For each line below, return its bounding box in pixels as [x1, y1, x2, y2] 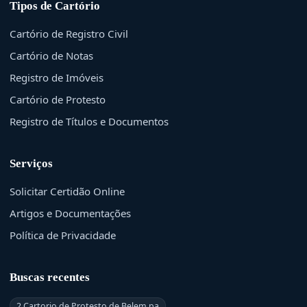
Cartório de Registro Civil [10, 26, 128, 40]
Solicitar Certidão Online [10, 184, 125, 198]
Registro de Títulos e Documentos [10, 114, 169, 128]
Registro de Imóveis [10, 70, 103, 84]
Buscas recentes [10, 270, 90, 284]
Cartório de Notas [10, 48, 93, 62]
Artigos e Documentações [10, 206, 131, 220]
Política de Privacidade [10, 228, 116, 242]
